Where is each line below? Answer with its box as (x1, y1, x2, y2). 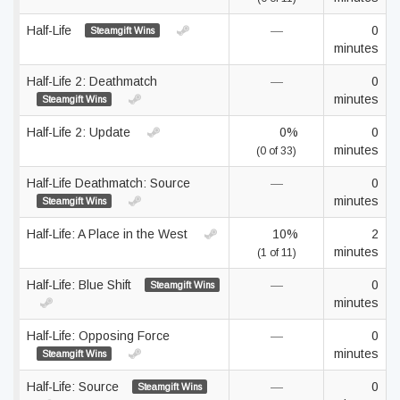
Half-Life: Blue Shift (27, 278, 135, 292)
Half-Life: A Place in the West (27, 227, 191, 241)
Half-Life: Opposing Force (27, 329, 170, 343)
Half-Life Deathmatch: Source (27, 176, 190, 190)
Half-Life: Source (27, 379, 122, 394)
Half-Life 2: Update (27, 125, 134, 139)
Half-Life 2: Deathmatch (27, 74, 157, 88)
